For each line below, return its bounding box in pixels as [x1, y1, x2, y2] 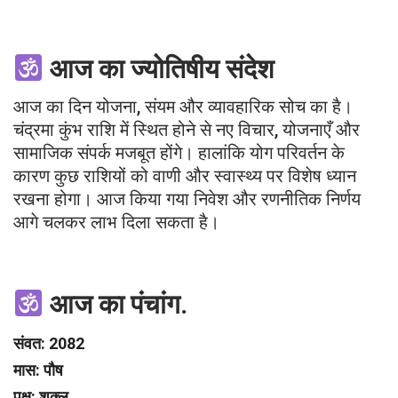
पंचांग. [131, 289, 188, 321]
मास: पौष [13, 361, 63, 380]
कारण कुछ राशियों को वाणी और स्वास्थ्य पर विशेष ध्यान [13, 165, 356, 187]
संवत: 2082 [13, 334, 84, 354]
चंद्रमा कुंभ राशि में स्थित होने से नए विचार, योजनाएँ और [13, 119, 360, 141]
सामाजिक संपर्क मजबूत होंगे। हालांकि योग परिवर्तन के [13, 142, 345, 164]
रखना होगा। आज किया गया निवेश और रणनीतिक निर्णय [13, 188, 361, 211]
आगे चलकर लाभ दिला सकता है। [13, 211, 219, 234]
